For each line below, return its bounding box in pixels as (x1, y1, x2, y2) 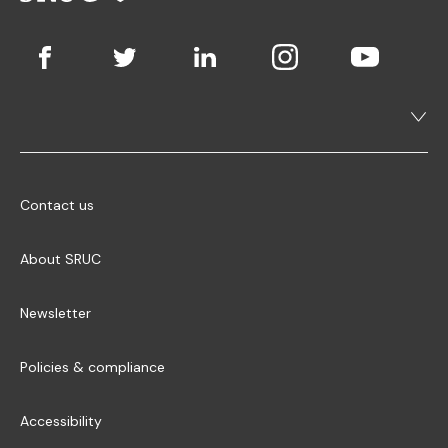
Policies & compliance (20, 357, 165, 376)
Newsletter (20, 303, 91, 322)
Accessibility (20, 411, 102, 430)
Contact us (20, 195, 94, 214)
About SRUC (20, 249, 101, 268)
